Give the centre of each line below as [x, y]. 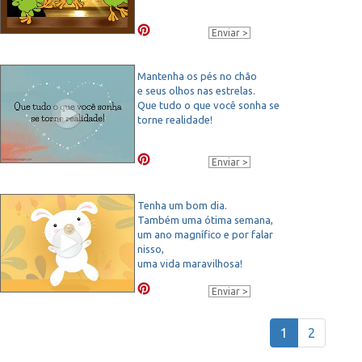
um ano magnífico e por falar [205, 234]
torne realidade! [175, 119]
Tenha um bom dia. [182, 205]
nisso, [151, 248]
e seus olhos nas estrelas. [196, 90]
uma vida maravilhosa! [190, 263]
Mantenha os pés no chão [197, 76]
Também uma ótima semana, [205, 219]
